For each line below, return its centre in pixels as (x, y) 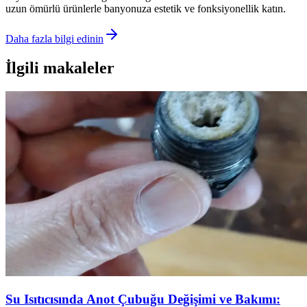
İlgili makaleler (60, 67)
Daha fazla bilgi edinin (54, 39)
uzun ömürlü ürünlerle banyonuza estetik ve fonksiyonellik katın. (146, 9)
